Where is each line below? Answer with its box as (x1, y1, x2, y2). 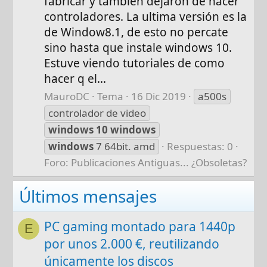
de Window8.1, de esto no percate (44, 24, 229, 40)
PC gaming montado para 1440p (44, 218, 236, 235)
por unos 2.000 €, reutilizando (44, 235, 220, 253)
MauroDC (44, 89, 90, 104)
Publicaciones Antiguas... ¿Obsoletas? (71, 156, 247, 170)
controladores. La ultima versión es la (44, 8, 247, 24)
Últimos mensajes (19, 185, 157, 208)
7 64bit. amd (94, 139, 156, 154)
